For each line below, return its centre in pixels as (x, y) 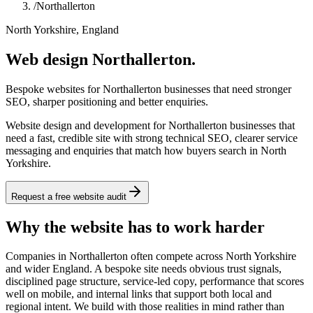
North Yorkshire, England (62, 29)
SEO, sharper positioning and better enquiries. (107, 101)
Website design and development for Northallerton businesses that (150, 125)
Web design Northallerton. (101, 59)
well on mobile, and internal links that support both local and (139, 294)
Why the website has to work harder (135, 227)
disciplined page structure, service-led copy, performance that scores (155, 282)
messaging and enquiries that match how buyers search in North (146, 150)
